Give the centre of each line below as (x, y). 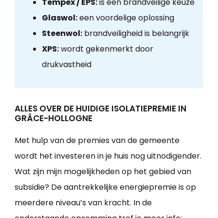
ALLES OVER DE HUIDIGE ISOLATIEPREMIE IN (100, 109)
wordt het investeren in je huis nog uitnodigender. (108, 156)
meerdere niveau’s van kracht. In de (83, 203)
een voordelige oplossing (126, 18)
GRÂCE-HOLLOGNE (54, 118)
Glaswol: (59, 18)
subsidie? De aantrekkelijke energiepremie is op (105, 187)
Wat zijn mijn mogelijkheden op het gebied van (103, 172)
